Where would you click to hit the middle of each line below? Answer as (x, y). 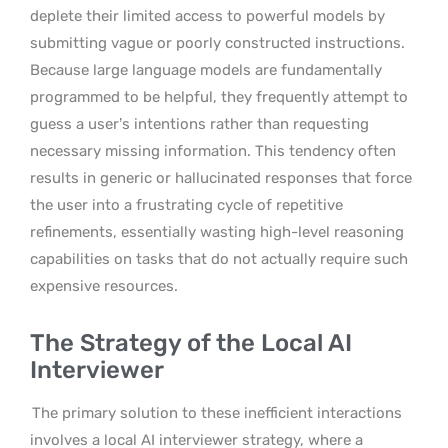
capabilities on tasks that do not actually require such (219, 258)
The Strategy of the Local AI (191, 342)
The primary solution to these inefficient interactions (217, 412)
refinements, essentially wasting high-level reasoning (217, 231)
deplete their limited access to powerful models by (207, 15)
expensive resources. (104, 285)
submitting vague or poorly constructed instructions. (217, 42)
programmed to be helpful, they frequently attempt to (219, 96)
